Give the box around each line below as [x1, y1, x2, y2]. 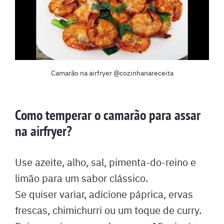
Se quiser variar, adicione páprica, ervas [15, 186, 193, 200]
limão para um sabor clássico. [15, 170, 148, 184]
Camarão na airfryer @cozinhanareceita [50, 67, 173, 77]
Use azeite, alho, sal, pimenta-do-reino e [15, 154, 196, 168]
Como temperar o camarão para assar [15, 105, 200, 124]
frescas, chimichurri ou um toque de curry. [15, 202, 201, 216]
